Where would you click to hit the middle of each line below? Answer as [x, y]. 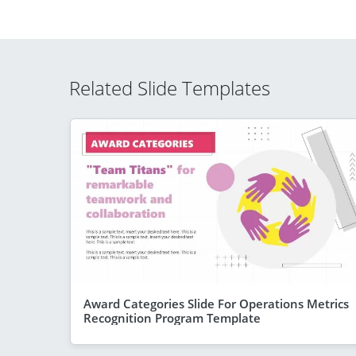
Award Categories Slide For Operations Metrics [216, 303]
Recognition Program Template [172, 317]
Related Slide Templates [170, 88]
